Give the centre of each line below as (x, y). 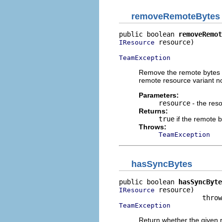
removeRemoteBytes (176, 16)
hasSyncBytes (162, 164)
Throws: (153, 127)
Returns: (153, 111)
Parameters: (159, 95)
